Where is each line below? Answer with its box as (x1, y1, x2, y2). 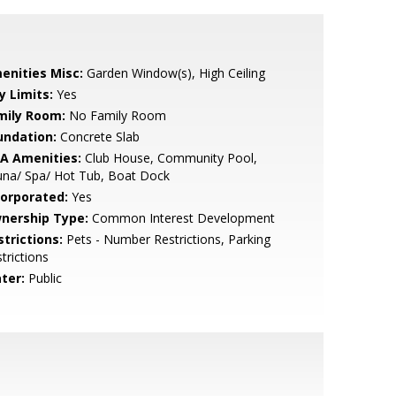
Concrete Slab (56, 128, 140, 145)
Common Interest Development (88, 209, 275, 226)
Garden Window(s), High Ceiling (82, 65, 265, 81)
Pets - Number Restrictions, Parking (62, 231, 270, 247)
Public (24, 270, 62, 286)
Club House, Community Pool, (80, 149, 257, 166)
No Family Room (65, 107, 166, 124)
